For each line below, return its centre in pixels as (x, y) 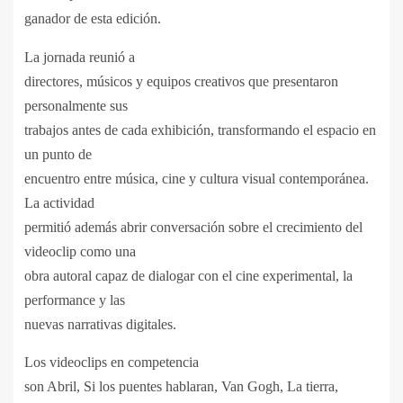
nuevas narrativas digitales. (100, 325)
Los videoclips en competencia (112, 363)
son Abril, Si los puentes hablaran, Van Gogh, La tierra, (181, 387)
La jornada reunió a (80, 58)
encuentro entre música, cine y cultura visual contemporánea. (197, 179)
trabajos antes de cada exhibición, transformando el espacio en (200, 130)
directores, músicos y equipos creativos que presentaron (181, 82)
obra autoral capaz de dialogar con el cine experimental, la (188, 276)
